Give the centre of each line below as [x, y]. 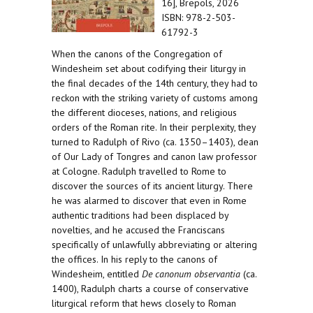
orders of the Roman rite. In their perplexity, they [154, 127]
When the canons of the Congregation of [137, 54]
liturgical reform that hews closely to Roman [144, 303]
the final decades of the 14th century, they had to [155, 83]
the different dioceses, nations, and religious [144, 112]
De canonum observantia [191, 274]
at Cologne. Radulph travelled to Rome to [139, 171]
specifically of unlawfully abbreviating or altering [154, 245]
